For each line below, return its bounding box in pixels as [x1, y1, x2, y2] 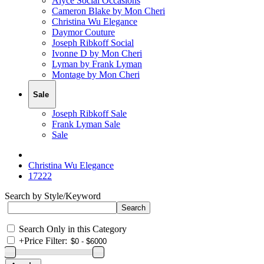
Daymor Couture [52, 27, 115, 38]
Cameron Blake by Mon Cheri [52, 6, 165, 16]
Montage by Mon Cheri [52, 70, 140, 80]
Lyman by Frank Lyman [52, 59, 142, 70]
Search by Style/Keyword [5, 190, 101, 201]
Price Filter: [24, 235, 67, 246]
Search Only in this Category [19, 223, 127, 234]
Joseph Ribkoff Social [52, 38, 134, 48]
